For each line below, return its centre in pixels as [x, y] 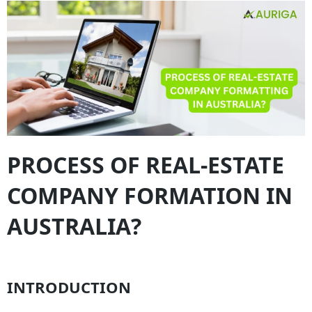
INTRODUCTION [69, 287]
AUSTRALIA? [74, 226]
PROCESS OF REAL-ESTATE [146, 165]
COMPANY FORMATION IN [150, 196]
